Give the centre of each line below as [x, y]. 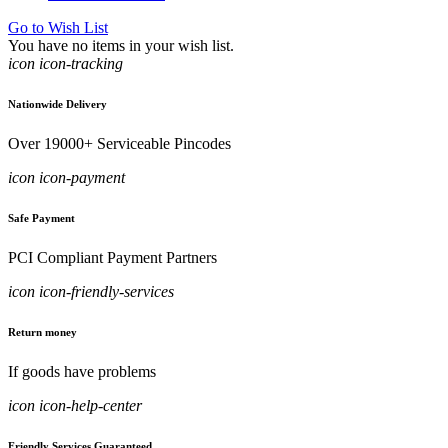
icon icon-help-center [75, 406]
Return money [42, 332]
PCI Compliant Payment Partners [112, 258]
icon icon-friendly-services [91, 292]
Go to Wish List [58, 28]
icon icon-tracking [65, 64]
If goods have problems [82, 372]
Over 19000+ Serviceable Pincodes [119, 144]
